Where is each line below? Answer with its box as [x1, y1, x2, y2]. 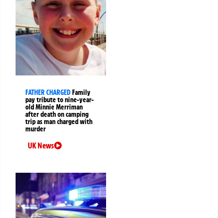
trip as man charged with [25, 117, 92, 126]
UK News [28, 140, 54, 150]
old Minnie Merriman [25, 102, 83, 111]
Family [72, 88, 91, 97]
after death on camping [25, 109, 89, 119]
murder [25, 124, 46, 133]
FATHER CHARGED [25, 88, 71, 97]
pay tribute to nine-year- [25, 95, 94, 104]
